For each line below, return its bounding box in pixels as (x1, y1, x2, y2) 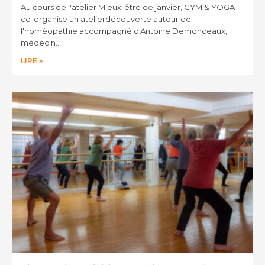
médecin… (21, 37, 61, 47)
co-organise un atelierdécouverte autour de (21, 14, 191, 24)
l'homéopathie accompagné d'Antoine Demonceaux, (21, 25, 227, 35)
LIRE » (21, 56, 43, 65)
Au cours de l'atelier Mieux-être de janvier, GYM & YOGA (21, 2, 235, 12)
